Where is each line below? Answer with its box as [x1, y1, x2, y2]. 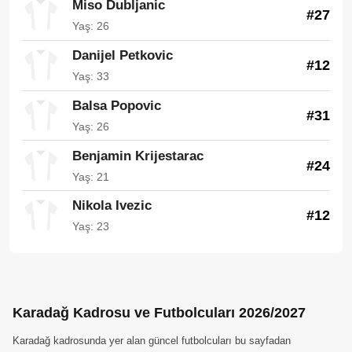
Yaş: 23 [72, 220, 109, 233]
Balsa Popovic [72, 97, 161, 113]
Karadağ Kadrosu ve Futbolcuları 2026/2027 [13, 304, 306, 321]
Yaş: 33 [72, 70, 109, 83]
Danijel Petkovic [72, 48, 173, 64]
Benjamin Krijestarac [72, 148, 203, 163]
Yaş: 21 [72, 170, 109, 183]
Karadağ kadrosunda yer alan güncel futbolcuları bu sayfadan [13, 334, 291, 346]
